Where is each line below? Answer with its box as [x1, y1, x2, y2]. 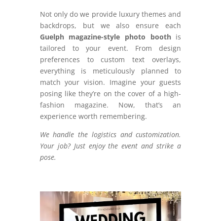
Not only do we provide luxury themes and [39, 9, 182, 19]
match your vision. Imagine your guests [39, 77, 182, 87]
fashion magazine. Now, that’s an [39, 100, 182, 110]
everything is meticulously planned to [39, 66, 182, 75]
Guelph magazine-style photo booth [39, 32, 171, 41]
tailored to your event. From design [39, 43, 182, 53]
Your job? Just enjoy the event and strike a [39, 141, 182, 150]
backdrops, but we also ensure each [39, 20, 182, 30]
